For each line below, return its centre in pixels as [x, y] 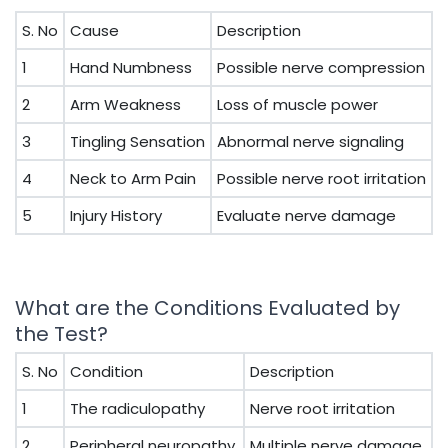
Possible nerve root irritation [321, 178]
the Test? [61, 334]
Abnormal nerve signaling [310, 141]
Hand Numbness [131, 67]
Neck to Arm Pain [133, 178]
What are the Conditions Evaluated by [207, 308]
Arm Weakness [125, 104]
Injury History [116, 215]
